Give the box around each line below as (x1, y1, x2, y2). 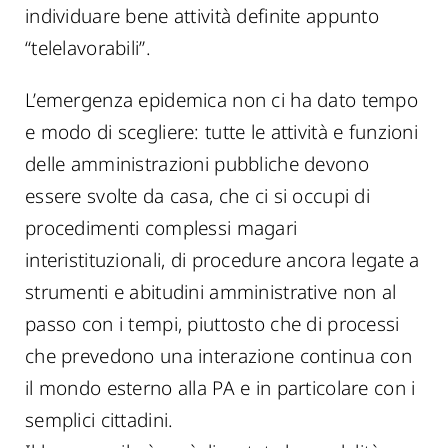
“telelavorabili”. (25, 35, 151, 61)
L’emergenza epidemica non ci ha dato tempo (25, 87, 418, 113)
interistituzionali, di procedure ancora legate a (25, 247, 420, 273)
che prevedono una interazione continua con (25, 343, 412, 369)
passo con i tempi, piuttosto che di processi (25, 311, 400, 337)
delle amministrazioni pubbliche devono (25, 151, 369, 177)
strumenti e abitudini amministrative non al (25, 279, 397, 305)
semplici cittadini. (25, 407, 174, 433)
